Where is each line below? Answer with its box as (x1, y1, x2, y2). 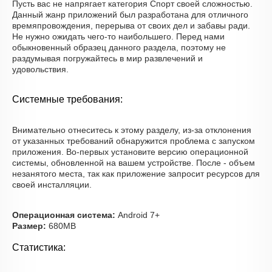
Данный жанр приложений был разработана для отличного (12, 10, 248, 19)
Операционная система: (12, 210, 115, 220)
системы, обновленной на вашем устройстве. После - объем (12, 158, 255, 168)
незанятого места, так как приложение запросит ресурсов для (12, 169, 260, 178)
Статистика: (12, 242, 66, 253)
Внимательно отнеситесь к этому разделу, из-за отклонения (12, 125, 251, 135)
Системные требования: (12, 94, 123, 104)
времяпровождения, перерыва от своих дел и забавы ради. (12, 21, 250, 30)
